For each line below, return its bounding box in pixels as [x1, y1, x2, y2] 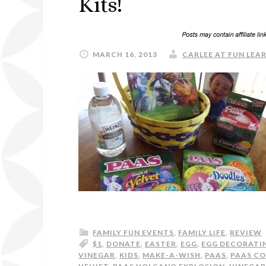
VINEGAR [78, 251, 115, 259]
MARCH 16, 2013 [93, 50, 157, 59]
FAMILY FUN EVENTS [93, 228, 174, 237]
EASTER [145, 239, 176, 248]
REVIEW [230, 228, 262, 237]
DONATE [106, 239, 141, 248]
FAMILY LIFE [178, 228, 226, 237]
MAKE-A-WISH [142, 251, 201, 259]
